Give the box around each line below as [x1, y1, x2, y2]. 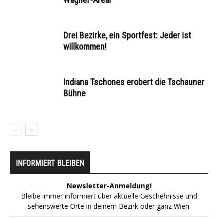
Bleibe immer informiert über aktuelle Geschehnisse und [21, 191, 197, 200]
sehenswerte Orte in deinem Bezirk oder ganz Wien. [27, 201, 191, 211]
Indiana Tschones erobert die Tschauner [63, 76, 204, 87]
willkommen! [63, 41, 107, 52]
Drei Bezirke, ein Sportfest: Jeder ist [63, 30, 191, 40]
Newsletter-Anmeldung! [66, 181, 152, 190]
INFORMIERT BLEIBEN [16, 158, 84, 168]
